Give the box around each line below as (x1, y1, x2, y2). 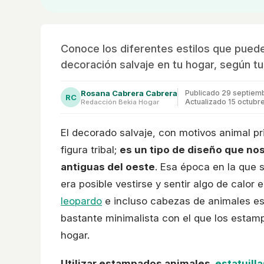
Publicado (185, 88, 222, 97)
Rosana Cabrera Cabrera (81, 88, 177, 98)
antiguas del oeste (61, 160, 155, 173)
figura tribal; (61, 143, 120, 156)
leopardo (61, 194, 102, 207)
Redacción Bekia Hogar (81, 97, 159, 106)
